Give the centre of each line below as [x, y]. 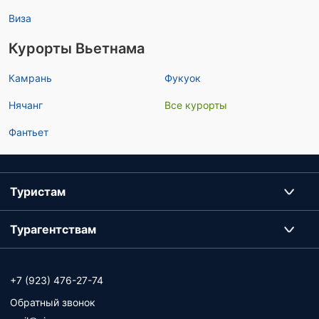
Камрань [30, 78]
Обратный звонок [53, 302]
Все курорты [196, 105]
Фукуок [183, 78]
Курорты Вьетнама [77, 48]
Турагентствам [53, 229]
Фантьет [28, 132]
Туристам [38, 192]
